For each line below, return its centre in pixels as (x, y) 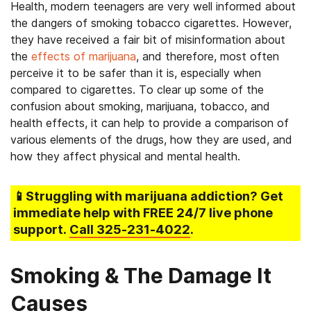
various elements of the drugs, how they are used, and (151, 140)
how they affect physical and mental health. (125, 156)
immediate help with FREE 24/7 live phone (143, 213)
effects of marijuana (84, 56)
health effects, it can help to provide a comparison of (150, 123)
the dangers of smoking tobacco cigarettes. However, (151, 23)
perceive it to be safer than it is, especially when (136, 73)
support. (41, 229)
